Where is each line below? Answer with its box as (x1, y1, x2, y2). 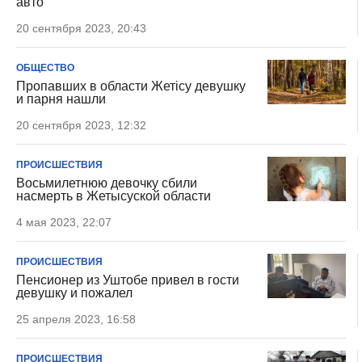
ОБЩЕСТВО (16, 62, 74, 74)
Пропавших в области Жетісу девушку (16, 79, 246, 93)
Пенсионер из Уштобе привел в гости (16, 273, 239, 287)
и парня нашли (16, 92, 106, 106)
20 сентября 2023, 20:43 (16, 22, 146, 35)
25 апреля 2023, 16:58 (16, 313, 136, 326)
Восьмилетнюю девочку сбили (16, 176, 197, 190)
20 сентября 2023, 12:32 (16, 119, 146, 132)
